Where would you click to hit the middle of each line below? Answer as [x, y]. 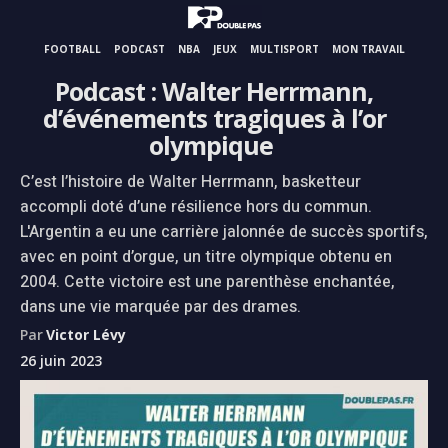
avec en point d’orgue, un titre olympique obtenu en [206, 256]
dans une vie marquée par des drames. [160, 306]
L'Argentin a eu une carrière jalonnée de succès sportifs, [224, 231]
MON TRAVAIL [368, 48]
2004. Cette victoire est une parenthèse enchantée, [207, 281]
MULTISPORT [284, 48]
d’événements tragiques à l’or [214, 117]
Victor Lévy [86, 334]
